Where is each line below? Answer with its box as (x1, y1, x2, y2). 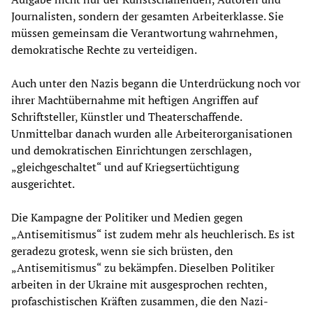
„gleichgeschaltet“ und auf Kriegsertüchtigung (11, 159, 239, 175)
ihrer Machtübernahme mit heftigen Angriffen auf (11, 92, 258, 108)
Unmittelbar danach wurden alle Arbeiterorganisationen (11, 125, 293, 141)
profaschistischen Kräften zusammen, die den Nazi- (11, 293, 268, 309)
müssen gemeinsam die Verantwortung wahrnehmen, (11, 24, 277, 41)
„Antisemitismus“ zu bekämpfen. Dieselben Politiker (11, 259, 275, 275)
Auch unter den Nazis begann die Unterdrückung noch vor (11, 75, 300, 91)
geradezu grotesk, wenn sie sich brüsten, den (11, 242, 233, 259)
